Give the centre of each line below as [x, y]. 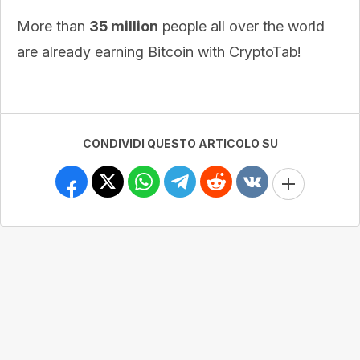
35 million [124, 26]
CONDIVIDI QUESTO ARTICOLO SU [180, 143]
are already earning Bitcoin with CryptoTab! [159, 52]
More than [53, 26]
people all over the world [241, 26]
